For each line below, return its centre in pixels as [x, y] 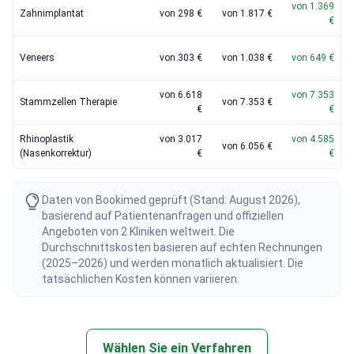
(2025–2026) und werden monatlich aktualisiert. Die [173, 263]
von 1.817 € [247, 13]
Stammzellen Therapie [68, 102]
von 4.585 [313, 139]
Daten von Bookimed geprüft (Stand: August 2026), [171, 200]
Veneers [37, 58]
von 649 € [313, 58]
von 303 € [181, 58]
